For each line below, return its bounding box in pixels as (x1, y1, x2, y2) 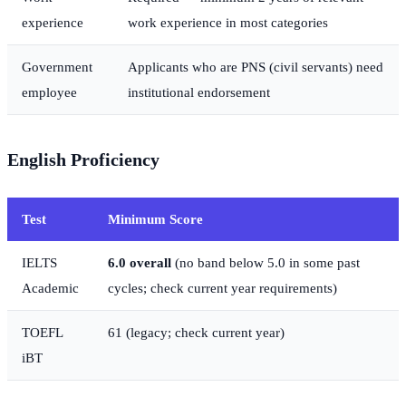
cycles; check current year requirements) (108, 280, 337, 296)
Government (22, 59, 92, 75)
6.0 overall (108, 255, 171, 271)
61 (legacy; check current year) (108, 324, 285, 341)
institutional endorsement (128, 84, 270, 101)
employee (22, 84, 77, 101)
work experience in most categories (128, 14, 328, 31)
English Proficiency (7, 150, 159, 170)
